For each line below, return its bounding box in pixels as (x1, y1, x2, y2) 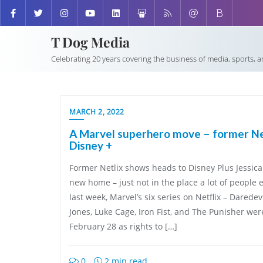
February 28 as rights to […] (69, 221, 177, 232)
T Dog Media (51, 33, 130, 51)
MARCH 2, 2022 (69, 107, 124, 117)
